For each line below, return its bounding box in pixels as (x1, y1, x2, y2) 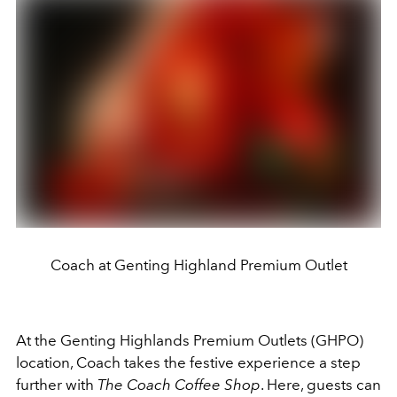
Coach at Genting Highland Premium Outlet (50, 255, 347, 274)
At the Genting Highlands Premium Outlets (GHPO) (16, 331, 363, 349)
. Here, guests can (261, 375, 381, 393)
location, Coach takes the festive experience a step (16, 353, 361, 371)
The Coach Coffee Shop (97, 375, 261, 393)
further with (16, 375, 97, 393)
